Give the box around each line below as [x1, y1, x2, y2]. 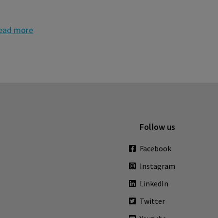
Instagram [139, 161, 175, 171]
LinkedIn [139, 178, 168, 188]
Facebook [139, 143, 171, 153]
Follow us [139, 121, 175, 132]
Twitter [139, 196, 165, 206]
